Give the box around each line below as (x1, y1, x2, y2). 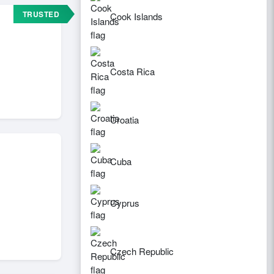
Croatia (110, 113, 139, 126)
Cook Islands (110, 10, 163, 23)
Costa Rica (110, 65, 155, 78)
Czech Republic (110, 245, 174, 257)
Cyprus (110, 196, 139, 209)
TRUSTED (22, 9, 59, 20)
